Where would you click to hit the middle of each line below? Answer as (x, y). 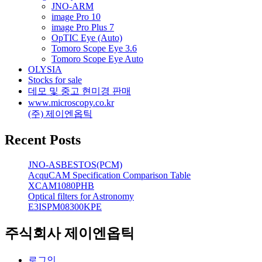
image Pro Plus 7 (83, 27)
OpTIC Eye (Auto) (87, 38)
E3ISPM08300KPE (65, 206)
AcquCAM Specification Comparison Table (109, 175)
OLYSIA (45, 70)
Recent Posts (43, 140)
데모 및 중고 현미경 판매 (80, 91)
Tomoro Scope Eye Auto (97, 59)
